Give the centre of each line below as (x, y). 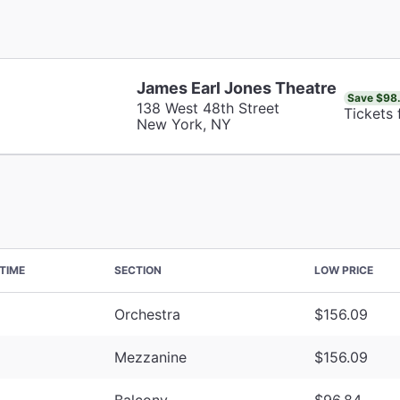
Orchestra (147, 314)
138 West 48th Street (208, 108)
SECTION (138, 270)
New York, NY (183, 124)
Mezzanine (150, 357)
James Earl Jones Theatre (236, 87)
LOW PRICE (344, 270)
